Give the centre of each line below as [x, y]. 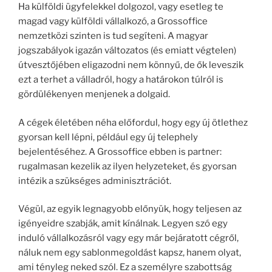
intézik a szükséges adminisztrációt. [95, 181]
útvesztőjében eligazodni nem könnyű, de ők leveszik [131, 65]
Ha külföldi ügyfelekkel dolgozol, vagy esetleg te [121, 7]
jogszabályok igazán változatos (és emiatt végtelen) [127, 50]
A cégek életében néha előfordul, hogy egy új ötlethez [133, 122]
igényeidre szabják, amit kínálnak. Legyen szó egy [123, 223]
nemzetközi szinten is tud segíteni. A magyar [113, 36]
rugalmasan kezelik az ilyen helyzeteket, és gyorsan [127, 166]
